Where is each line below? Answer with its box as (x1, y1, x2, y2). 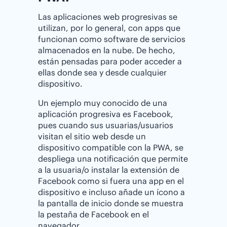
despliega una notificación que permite (38, 153, 188, 164)
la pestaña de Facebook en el (38, 209, 149, 219)
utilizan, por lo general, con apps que (38, 22, 180, 33)
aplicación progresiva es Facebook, (38, 108, 173, 119)
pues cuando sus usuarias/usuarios (38, 120, 173, 130)
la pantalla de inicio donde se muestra (38, 198, 183, 208)
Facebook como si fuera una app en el (38, 175, 184, 186)
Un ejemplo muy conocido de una (38, 97, 167, 108)
